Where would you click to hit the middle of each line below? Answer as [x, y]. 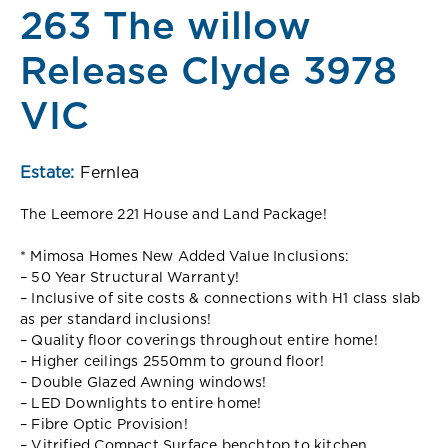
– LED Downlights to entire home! [141, 403]
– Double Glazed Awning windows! [143, 382]
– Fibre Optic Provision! [104, 424]
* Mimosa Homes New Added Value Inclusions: [185, 256]
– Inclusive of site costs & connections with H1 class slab [220, 298]
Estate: [50, 172]
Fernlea [109, 172]
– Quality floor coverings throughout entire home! [199, 340]
